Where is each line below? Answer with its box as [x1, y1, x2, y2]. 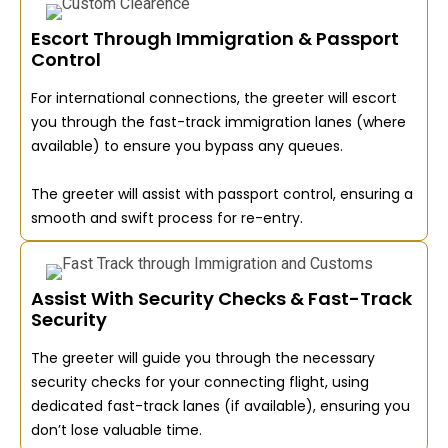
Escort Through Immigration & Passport [31, 25, 399, 51]
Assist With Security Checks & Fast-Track [31, 285, 412, 311]
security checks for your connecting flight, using [31, 371, 369, 392]
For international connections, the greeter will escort [31, 87, 397, 108]
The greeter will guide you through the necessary [31, 347, 375, 368]
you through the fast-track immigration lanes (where [31, 111, 406, 132]
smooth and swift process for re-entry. [31, 207, 303, 228]
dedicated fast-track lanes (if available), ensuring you [31, 395, 410, 416]
